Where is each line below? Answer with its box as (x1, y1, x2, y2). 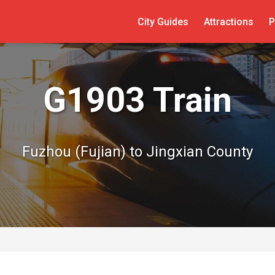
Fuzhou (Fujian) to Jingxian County (22, 143, 253, 160)
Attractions (203, 15, 254, 28)
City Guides (137, 15, 188, 28)
